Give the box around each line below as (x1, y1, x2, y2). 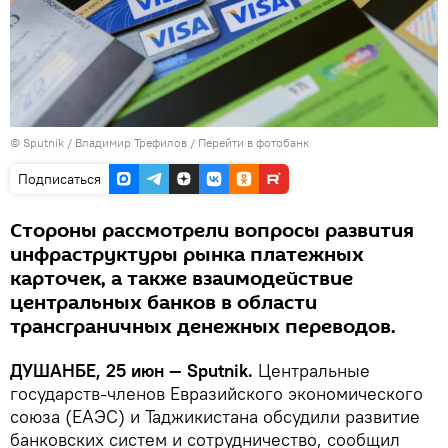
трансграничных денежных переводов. (10, 313, 396, 342)
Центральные (253, 359, 370, 383)
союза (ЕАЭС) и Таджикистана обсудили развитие (10, 405, 420, 429)
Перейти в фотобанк (198, 135, 309, 151)
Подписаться (18, 170, 101, 189)
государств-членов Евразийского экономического (10, 382, 423, 406)
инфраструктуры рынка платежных (10, 241, 364, 270)
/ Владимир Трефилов (67, 135, 187, 151)
